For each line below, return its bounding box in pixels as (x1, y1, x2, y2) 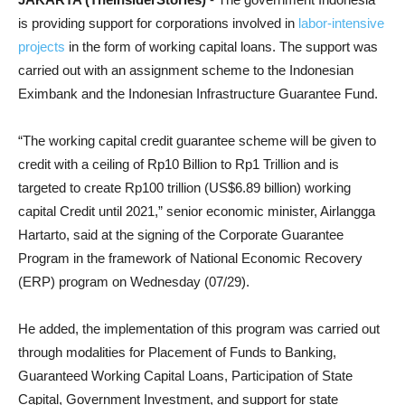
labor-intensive (298, 15, 384, 31)
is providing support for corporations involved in (18, 15, 298, 31)
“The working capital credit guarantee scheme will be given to (18, 133, 376, 148)
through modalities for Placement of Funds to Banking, (18, 344, 336, 360)
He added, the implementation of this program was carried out (18, 321, 380, 336)
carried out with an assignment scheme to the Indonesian (18, 62, 353, 78)
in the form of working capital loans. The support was (65, 39, 378, 54)
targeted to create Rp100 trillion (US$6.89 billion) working (18, 180, 351, 195)
